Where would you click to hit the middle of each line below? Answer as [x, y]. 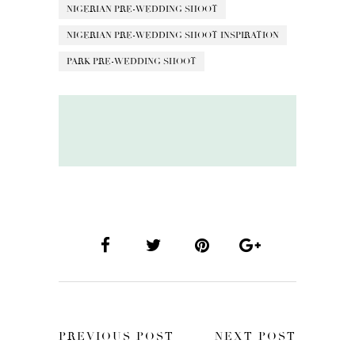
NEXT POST [256, 336]
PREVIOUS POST [116, 336]
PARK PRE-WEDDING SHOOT [132, 61]
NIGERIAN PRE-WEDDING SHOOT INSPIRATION [173, 35]
